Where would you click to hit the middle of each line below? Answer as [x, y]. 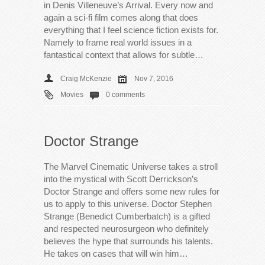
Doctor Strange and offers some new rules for [132, 191]
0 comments [125, 94]
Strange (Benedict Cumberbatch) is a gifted [127, 216]
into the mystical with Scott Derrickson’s [121, 179]
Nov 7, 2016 [154, 78]
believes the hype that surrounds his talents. [128, 241]
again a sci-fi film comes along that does [121, 17]
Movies [72, 94]
